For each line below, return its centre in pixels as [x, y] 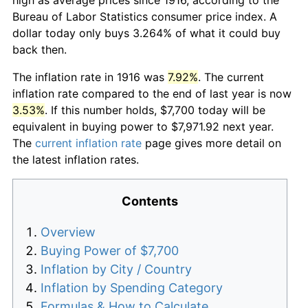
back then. [40, 49]
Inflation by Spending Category [132, 287]
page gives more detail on [211, 143]
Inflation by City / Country [116, 269]
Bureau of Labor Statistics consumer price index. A [145, 16]
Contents [150, 201]
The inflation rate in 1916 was [90, 77]
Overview [68, 232]
